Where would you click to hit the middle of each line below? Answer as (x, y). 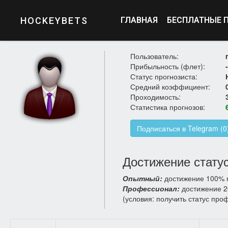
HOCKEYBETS (54, 21)
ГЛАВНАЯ (140, 20)
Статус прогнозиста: (164, 76)
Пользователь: (154, 56)
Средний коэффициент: (170, 87)
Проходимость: (155, 97)
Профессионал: (151, 188)
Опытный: (142, 178)
